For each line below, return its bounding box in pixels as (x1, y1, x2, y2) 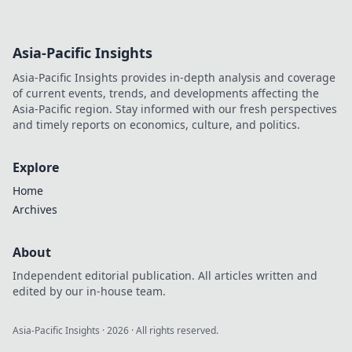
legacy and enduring (176, 13, 286, 28)
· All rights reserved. (129, 324, 218, 337)
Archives (13, 202, 57, 217)
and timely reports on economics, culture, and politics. (13, 117, 300, 132)
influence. (176, 29, 228, 44)
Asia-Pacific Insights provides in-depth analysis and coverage (13, 70, 335, 85)
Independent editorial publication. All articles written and (13, 268, 317, 283)
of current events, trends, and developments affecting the (13, 86, 319, 101)
